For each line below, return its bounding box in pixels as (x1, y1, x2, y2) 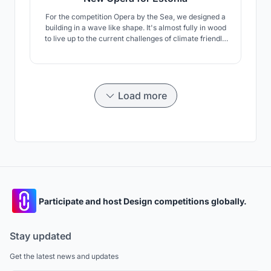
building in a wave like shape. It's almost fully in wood (45, 23, 226, 33)
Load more (117, 90, 167, 102)
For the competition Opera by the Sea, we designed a (45, 12, 226, 22)
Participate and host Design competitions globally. (39, 195, 247, 206)
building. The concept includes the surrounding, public (44, 45, 227, 54)
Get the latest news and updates (10, 252, 119, 261)
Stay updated (10, 230, 71, 243)
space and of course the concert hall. (73, 56, 198, 65)
